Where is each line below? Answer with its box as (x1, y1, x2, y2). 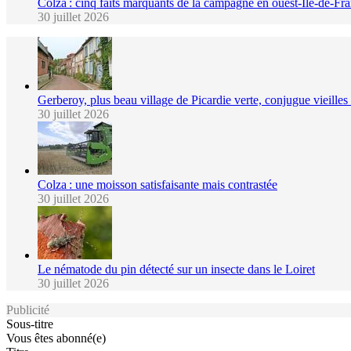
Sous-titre (6, 317, 53, 331)
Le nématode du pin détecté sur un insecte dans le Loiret (38, 262, 315, 276)
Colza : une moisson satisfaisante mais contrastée (38, 177, 277, 191)
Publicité (6, 302, 49, 317)
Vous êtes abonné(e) (6, 331, 106, 345)
